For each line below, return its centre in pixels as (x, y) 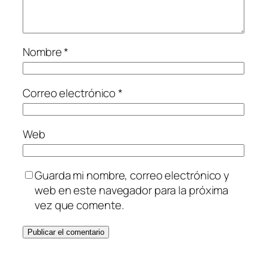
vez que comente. (79, 205)
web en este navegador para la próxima (132, 190)
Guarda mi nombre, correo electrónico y (132, 175)
